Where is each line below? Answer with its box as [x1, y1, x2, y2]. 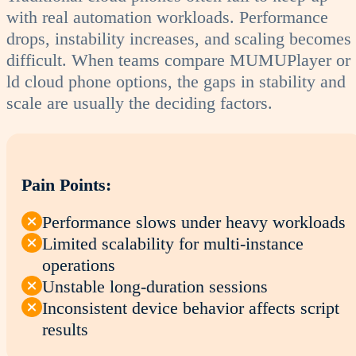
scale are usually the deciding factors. [6, 92, 273, 113]
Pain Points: [21, 175, 112, 195]
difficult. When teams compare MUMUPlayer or [6, 49, 350, 70]
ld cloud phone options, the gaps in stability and [6, 71, 346, 91]
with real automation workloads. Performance [6, 6, 328, 27]
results [41, 319, 88, 339]
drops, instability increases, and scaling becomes [6, 28, 351, 48]
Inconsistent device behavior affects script [41, 297, 339, 318]
